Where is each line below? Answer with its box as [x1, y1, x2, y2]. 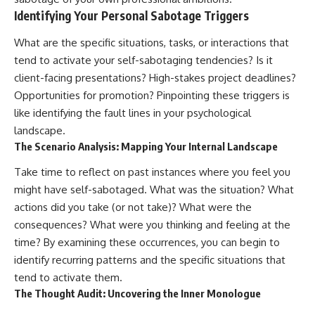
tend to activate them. [14, 271, 122, 285]
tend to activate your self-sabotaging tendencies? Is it [14, 53, 273, 67]
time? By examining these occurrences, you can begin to [14, 236, 280, 250]
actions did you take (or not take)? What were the [14, 200, 252, 214]
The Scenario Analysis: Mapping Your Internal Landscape [14, 139, 278, 153]
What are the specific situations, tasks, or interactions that [14, 35, 289, 49]
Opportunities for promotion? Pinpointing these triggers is [14, 88, 290, 102]
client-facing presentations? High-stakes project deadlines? [14, 70, 296, 84]
